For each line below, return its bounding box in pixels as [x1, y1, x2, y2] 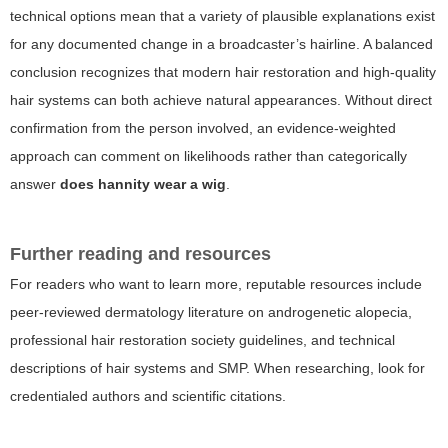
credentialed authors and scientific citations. [10, 388, 286, 405]
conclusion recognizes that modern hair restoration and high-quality [10, 64, 436, 81]
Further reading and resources [10, 244, 271, 265]
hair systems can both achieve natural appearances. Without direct [10, 92, 432, 109]
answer [10, 176, 60, 193]
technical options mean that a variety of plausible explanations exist [10, 8, 435, 25]
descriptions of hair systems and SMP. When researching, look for [10, 360, 425, 377]
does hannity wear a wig [60, 176, 226, 193]
